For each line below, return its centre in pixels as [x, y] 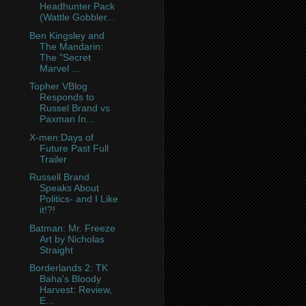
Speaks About [69, 188]
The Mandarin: [71, 46]
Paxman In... [67, 119]
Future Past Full [74, 148]
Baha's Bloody [70, 279]
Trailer [53, 159]
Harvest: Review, [75, 290]
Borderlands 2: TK [68, 268]
